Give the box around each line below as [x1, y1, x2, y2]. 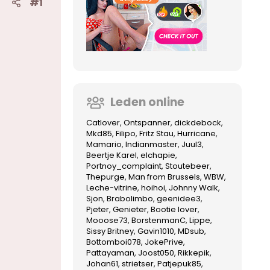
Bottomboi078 [86, 236, 141, 248]
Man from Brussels [128, 171, 200, 183]
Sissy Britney [86, 225, 134, 237]
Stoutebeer [165, 160, 210, 172]
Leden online [110, 93, 184, 110]
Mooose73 [86, 214, 128, 226]
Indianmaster [125, 138, 178, 150]
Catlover [86, 116, 120, 128]
